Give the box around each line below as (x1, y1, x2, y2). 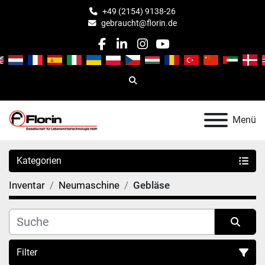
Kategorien (17, 154, 62, 166)
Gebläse (133, 179, 170, 191)
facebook (101, 44, 153, 59)
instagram (141, 44, 198, 59)
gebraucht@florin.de (101, 18, 177, 28)
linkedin (121, 44, 164, 59)
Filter (17, 246, 37, 258)
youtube (161, 44, 207, 59)
